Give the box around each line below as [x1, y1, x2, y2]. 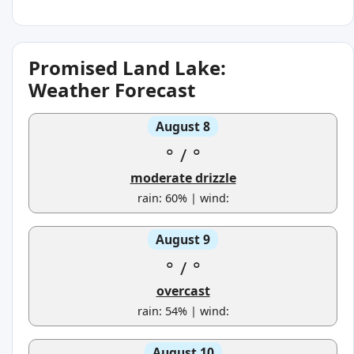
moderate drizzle [130, 169, 236, 187]
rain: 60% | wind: [137, 190, 229, 206]
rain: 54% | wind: [137, 303, 229, 319]
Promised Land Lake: [28, 55, 226, 81]
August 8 [156, 118, 210, 136]
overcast [156, 282, 210, 300]
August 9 [156, 231, 210, 249]
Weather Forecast [28, 77, 195, 104]
